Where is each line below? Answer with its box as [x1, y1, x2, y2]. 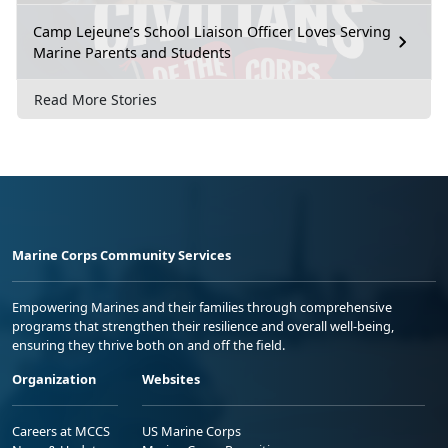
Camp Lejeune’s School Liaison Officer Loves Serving [33, 22, 391, 42]
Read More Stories [34, 89, 157, 109]
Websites [142, 369, 200, 388]
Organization [12, 369, 96, 388]
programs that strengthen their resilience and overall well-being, [12, 316, 394, 335]
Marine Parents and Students [33, 43, 231, 63]
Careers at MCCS [12, 421, 110, 440]
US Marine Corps [142, 421, 241, 440]
